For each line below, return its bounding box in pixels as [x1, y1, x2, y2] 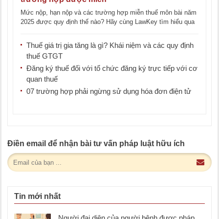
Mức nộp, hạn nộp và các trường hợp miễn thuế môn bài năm [21, 9, 197, 17]
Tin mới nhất [14, 192, 61, 201]
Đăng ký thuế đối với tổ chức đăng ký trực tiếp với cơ [26, 64, 197, 73]
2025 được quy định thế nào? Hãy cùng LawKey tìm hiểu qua [21, 18, 195, 26]
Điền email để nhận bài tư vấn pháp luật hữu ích [7, 139, 185, 148]
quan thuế [26, 75, 58, 84]
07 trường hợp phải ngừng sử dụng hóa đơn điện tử [26, 87, 191, 96]
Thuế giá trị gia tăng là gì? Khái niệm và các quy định [26, 41, 194, 50]
